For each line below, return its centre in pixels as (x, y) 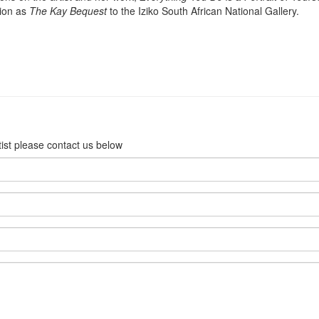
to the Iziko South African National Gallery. (203, 11)
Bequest (88, 11)
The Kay (48, 11)
